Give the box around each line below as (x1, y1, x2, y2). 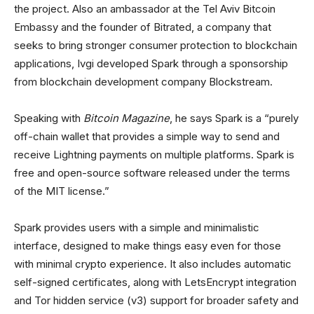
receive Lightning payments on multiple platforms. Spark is (14, 148, 294, 162)
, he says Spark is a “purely (170, 111, 299, 125)
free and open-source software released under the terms (14, 166, 290, 180)
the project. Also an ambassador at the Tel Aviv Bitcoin (14, 2, 275, 16)
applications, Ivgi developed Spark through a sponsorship (14, 57, 288, 71)
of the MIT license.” (14, 184, 109, 198)
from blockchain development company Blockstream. (14, 75, 273, 89)
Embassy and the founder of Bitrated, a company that (14, 20, 271, 34)
